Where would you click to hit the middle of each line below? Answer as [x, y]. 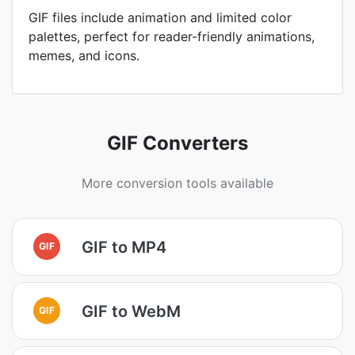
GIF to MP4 [124, 247]
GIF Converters [177, 143]
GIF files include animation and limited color [160, 17]
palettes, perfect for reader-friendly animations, [172, 36]
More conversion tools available [177, 183]
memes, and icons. [84, 55]
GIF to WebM [131, 311]
